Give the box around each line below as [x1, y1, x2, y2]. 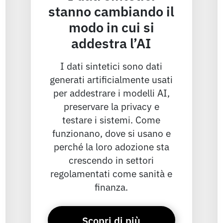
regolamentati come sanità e [50, 166, 173, 180]
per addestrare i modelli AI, [53, 86, 170, 100]
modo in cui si [68, 17, 154, 36]
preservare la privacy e [63, 99, 159, 113]
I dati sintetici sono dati [60, 59, 163, 73]
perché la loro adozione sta [53, 139, 169, 153]
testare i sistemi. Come [62, 112, 161, 126]
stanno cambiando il [48, 1, 175, 20]
